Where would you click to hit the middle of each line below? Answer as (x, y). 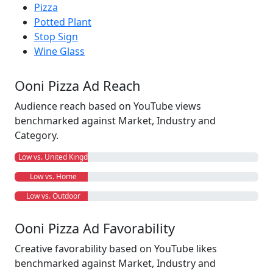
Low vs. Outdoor (51, 196)
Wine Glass (59, 51)
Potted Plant (63, 22)
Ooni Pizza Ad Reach (77, 86)
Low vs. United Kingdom (57, 157)
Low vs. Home (51, 176)
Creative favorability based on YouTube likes (116, 249)
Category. (37, 135)
